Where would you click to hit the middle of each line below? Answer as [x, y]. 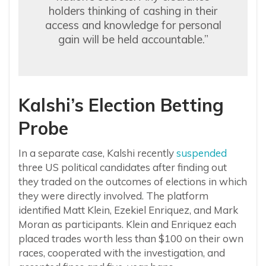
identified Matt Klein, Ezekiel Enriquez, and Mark [128, 210]
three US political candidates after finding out [123, 167]
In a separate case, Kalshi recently [97, 153]
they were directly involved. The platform [113, 196]
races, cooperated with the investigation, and [122, 253]
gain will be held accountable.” [133, 39]
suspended [202, 153]
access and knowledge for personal [133, 25]
